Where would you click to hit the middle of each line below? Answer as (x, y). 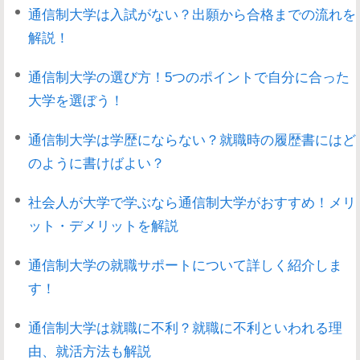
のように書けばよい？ (96, 163)
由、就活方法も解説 (90, 351)
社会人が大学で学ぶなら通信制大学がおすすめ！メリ (192, 202)
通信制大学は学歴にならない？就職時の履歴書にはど (192, 139)
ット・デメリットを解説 (103, 225)
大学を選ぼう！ (76, 100)
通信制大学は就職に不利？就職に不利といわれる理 (185, 327)
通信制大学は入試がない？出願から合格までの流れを (192, 14)
